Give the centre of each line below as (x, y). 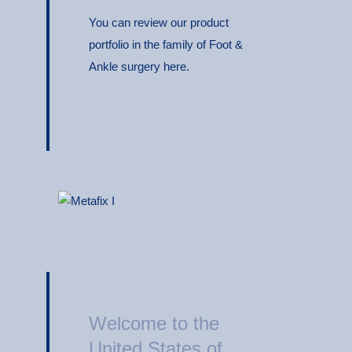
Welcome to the (154, 324)
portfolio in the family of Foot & (166, 44)
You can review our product (159, 22)
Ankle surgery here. (139, 66)
